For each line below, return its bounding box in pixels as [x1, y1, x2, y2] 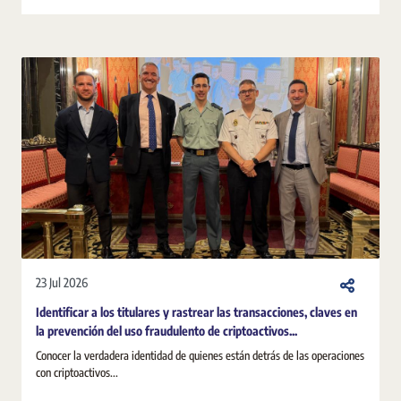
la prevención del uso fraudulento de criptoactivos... [36, 322, 297, 338]
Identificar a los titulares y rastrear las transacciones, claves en [36, 303, 357, 320]
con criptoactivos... [36, 364, 118, 380]
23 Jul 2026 [36, 275, 88, 290]
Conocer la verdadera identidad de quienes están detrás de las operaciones [36, 347, 364, 363]
